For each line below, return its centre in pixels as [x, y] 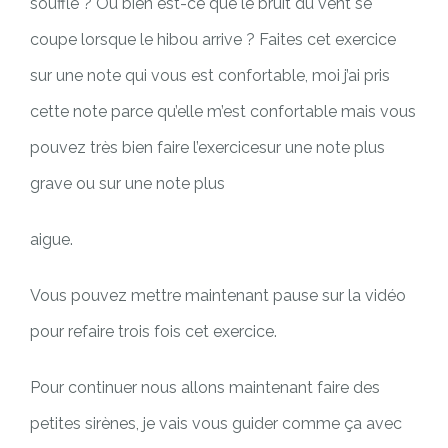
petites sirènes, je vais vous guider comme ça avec [216, 423]
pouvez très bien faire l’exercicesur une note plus [207, 147]
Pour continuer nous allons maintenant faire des [205, 387]
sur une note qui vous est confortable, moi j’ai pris [210, 75]
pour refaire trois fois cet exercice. [153, 331]
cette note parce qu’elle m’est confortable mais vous [223, 111]
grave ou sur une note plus [127, 183]
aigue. [51, 239]
